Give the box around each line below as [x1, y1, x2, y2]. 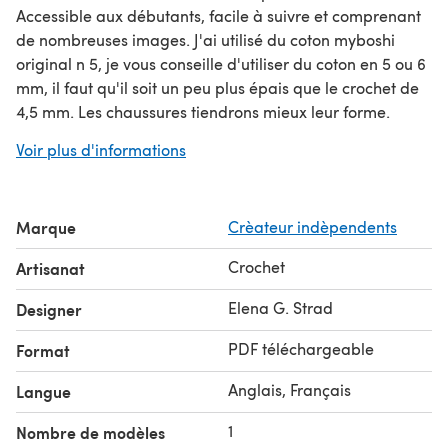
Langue [16, 379, 71, 403]
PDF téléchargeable [228, 337, 374, 359]
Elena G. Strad [228, 296, 333, 318]
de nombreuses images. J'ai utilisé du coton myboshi [16, 28, 395, 50]
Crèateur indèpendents [228, 215, 397, 237]
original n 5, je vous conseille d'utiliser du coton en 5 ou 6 [16, 52, 426, 74]
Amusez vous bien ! [16, 124, 154, 146]
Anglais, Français [228, 378, 351, 400]
